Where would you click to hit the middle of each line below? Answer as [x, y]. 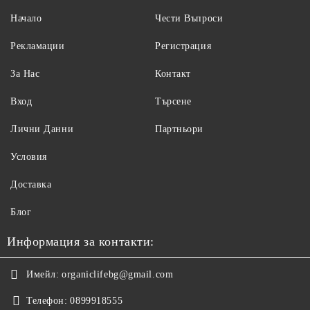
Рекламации [38, 46]
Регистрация [183, 46]
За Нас [25, 74]
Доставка [31, 184]
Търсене [173, 101]
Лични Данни [42, 129]
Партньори [180, 129]
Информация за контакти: [81, 241]
